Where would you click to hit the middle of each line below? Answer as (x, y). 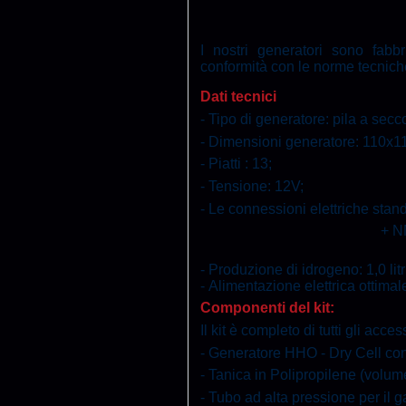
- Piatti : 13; (237, 164)
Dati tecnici (239, 97)
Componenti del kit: (268, 308)
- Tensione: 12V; (252, 186)
